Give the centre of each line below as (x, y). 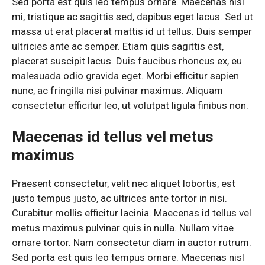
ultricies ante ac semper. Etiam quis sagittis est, (118, 46)
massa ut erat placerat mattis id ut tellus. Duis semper (132, 31)
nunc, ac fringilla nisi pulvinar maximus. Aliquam (117, 90)
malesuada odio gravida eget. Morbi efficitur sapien (125, 75)
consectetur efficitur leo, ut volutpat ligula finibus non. (130, 105)
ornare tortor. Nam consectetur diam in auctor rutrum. (132, 243)
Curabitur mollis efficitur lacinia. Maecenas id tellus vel (132, 213)
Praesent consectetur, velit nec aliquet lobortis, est (124, 184)
